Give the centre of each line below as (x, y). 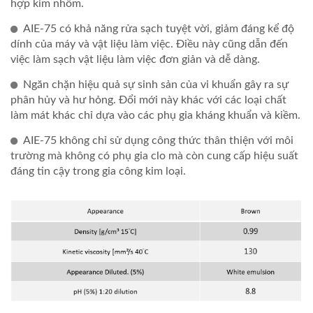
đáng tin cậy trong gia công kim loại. (98, 171)
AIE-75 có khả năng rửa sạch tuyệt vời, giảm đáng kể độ (159, 29)
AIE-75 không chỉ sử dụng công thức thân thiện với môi (158, 140)
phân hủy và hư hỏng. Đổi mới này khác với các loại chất (148, 100)
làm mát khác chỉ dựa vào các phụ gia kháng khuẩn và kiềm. (155, 115)
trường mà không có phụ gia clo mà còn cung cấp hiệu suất (154, 156)
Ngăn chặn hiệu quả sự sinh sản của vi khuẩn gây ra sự (156, 85)
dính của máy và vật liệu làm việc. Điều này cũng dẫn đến (149, 44)
